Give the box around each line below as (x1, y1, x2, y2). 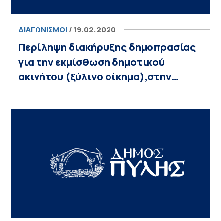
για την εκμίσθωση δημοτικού (18, 55, 165, 69)
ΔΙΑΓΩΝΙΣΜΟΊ (18, 24, 68, 35)
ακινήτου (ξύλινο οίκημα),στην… (18, 70, 179, 83)
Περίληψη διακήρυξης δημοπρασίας (18, 40, 196, 54)
